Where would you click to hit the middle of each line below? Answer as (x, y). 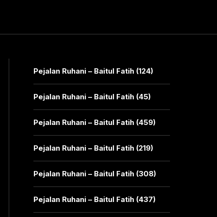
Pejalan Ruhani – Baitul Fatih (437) (94, 199)
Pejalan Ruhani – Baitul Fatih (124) (93, 71)
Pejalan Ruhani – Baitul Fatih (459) (94, 122)
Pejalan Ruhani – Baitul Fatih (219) (93, 148)
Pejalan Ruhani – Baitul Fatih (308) (94, 174)
